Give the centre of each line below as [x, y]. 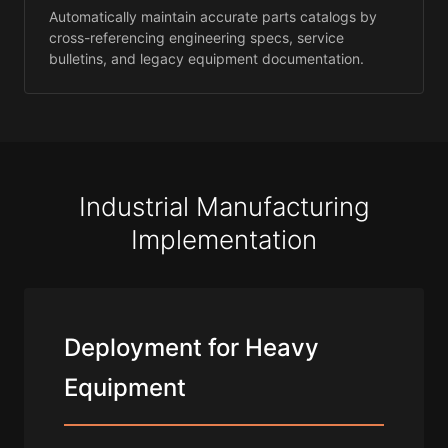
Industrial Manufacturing [224, 207]
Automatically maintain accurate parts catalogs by [213, 17]
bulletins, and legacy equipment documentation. [206, 59]
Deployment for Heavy [191, 348]
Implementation [224, 240]
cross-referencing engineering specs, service [196, 38]
